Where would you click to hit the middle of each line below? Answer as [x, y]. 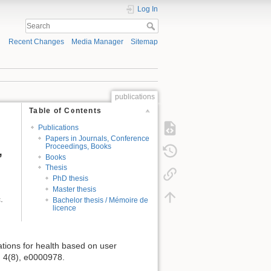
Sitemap [144, 42]
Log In [148, 9]
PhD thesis [71, 179]
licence [65, 208]
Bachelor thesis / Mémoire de [101, 201]
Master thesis [75, 190]
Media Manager [97, 42]
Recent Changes [36, 42]
